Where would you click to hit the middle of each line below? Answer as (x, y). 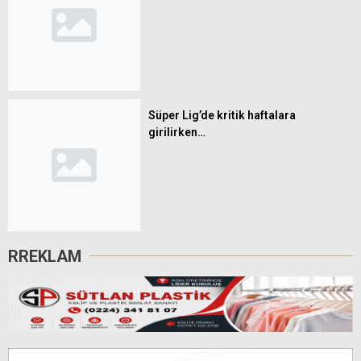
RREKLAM (45, 256)
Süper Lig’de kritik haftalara (222, 115)
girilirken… (177, 132)
